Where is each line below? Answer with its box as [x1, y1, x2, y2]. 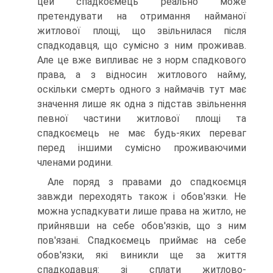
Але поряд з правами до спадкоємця [48, 176, 246, 188]
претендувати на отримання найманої [37, 10, 246, 22]
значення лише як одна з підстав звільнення [37, 98, 246, 110]
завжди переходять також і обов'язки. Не [37, 191, 246, 202]
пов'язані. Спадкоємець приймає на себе [37, 235, 246, 246]
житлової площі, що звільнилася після [37, 25, 246, 37]
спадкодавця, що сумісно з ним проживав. [37, 40, 246, 51]
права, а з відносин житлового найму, [37, 69, 246, 80]
